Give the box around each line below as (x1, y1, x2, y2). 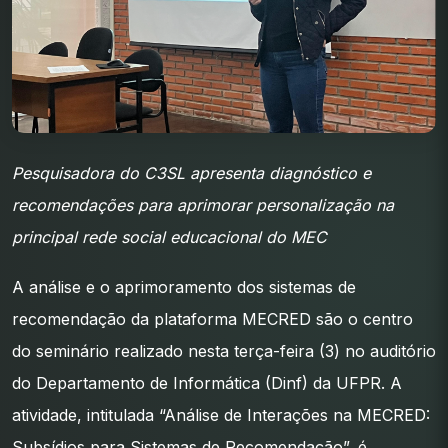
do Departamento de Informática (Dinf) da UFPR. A (12, 372, 402, 393)
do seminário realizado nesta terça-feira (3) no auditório (12, 340, 436, 361)
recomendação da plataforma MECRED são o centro (12, 308, 413, 329)
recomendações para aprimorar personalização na (12, 194, 394, 215)
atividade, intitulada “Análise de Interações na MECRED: (12, 404, 430, 425)
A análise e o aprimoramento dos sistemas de (12, 276, 356, 297)
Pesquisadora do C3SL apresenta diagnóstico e (12, 162, 371, 183)
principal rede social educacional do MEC (12, 226, 327, 247)
